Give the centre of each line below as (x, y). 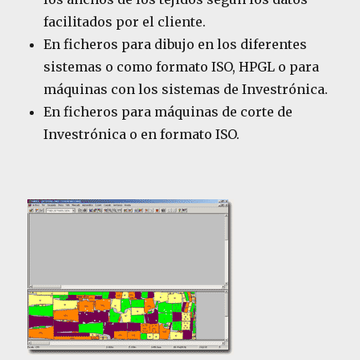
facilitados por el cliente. (125, 22)
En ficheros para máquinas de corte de (168, 112)
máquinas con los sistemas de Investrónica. (186, 90)
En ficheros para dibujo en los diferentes (176, 45)
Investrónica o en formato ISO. (142, 135)
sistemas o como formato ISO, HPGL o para (182, 67)
